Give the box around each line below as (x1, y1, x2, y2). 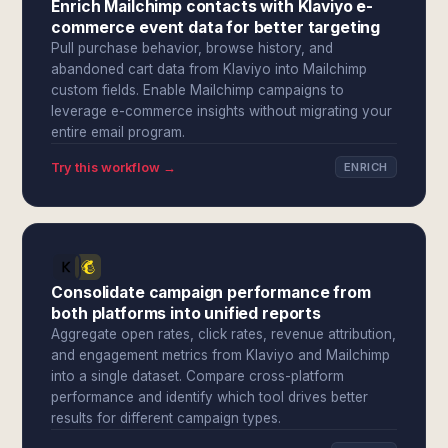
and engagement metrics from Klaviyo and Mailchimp (51, 347, 391, 363)
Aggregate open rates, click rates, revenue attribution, (51, 326, 397, 342)
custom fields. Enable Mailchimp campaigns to (51, 82, 345, 98)
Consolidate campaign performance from (51, 283, 371, 302)
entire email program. (51, 124, 186, 140)
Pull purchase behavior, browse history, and (51, 40, 334, 56)
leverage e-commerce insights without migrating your (51, 103, 393, 119)
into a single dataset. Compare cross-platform (51, 368, 345, 384)
